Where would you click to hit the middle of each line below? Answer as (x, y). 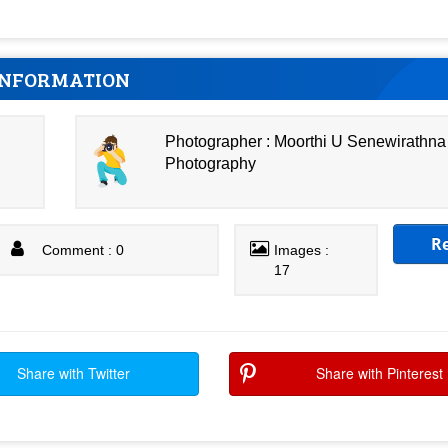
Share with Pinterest (379, 373)
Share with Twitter (73, 373)
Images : (302, 250)
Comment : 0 (83, 250)
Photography (211, 163)
